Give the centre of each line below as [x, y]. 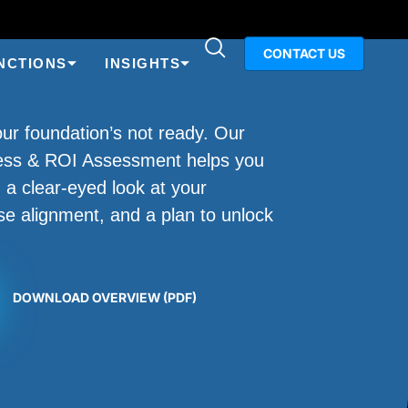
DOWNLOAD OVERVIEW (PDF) [105, 298]
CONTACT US [304, 53]
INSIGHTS [143, 63]
